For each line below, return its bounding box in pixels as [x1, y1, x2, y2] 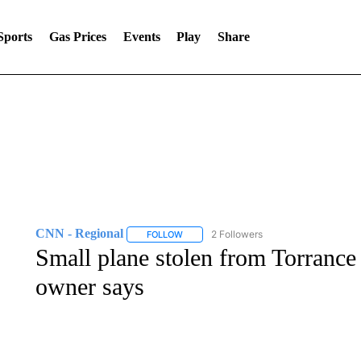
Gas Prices [48, 30, 106, 44]
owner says [35, 273, 144, 300]
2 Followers [210, 228, 263, 240]
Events [122, 30, 160, 44]
